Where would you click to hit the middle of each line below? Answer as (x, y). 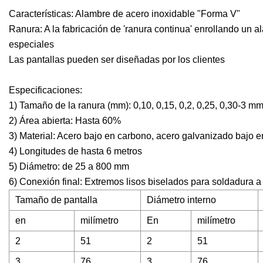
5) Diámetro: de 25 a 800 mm (69, 167)
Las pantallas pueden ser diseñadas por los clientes (117, 60)
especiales (31, 45)
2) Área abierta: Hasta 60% (65, 121)
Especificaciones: (45, 90)
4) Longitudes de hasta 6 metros (75, 151)
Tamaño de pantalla (56, 200)
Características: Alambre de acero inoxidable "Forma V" (124, 14)
